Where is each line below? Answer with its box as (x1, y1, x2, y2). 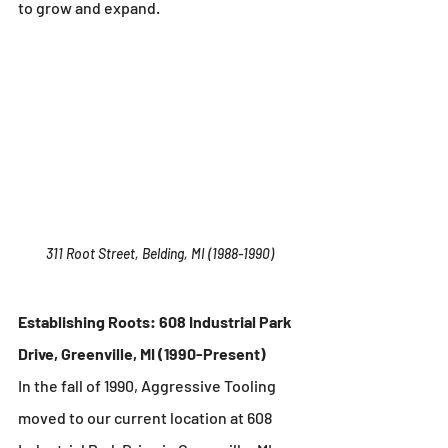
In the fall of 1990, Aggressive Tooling (18, 376, 279, 396)
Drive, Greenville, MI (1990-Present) (18, 344, 266, 364)
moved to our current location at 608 (18, 408, 275, 428)
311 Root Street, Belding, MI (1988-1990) (46, 245, 274, 263)
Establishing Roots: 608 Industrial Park (18, 312, 295, 332)
